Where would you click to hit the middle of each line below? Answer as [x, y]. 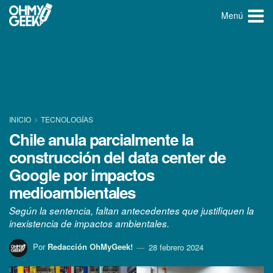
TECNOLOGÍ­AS [67, 119]
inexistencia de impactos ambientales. [89, 224]
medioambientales [73, 192]
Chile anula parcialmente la [101, 139]
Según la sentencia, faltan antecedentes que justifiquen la [132, 211]
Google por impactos [82, 175]
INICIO [21, 119]
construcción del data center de [117, 157]
